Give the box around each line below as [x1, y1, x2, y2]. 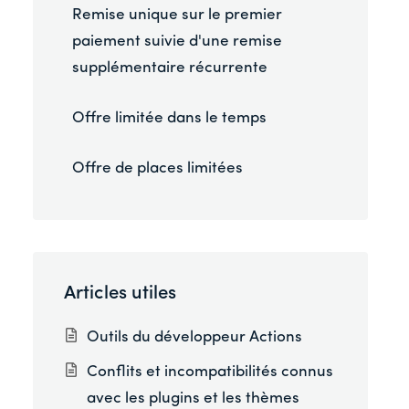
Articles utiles [64, 284, 177, 303]
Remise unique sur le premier [71, 7, 282, 24]
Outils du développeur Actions [87, 330, 303, 346]
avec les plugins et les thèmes [87, 390, 300, 406]
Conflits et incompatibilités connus [87, 363, 334, 380]
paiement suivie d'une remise [71, 34, 282, 50]
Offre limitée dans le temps [71, 110, 267, 127]
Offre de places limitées [71, 160, 243, 176]
